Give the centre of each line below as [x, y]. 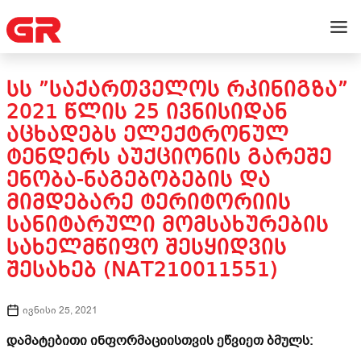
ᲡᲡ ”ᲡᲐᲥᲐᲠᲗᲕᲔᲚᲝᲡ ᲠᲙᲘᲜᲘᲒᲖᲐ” [177, 90]
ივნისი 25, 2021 [60, 310]
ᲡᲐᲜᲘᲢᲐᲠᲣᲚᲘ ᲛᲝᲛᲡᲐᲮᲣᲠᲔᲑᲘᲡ [168, 226]
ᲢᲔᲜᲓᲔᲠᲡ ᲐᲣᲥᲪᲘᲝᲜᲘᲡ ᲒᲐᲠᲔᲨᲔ [169, 158]
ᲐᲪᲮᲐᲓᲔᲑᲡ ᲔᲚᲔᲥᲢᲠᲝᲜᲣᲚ [148, 135]
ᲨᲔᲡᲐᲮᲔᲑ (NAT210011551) [142, 271]
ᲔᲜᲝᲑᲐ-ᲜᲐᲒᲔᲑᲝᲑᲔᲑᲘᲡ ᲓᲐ [139, 180]
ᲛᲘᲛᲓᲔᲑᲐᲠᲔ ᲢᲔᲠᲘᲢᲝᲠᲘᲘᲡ [149, 203]
